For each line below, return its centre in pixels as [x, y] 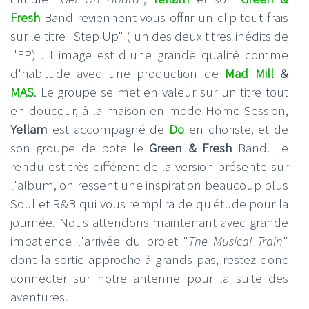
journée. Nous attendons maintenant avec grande [149, 222]
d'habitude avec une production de [118, 73]
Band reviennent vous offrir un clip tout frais [166, 17]
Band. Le [263, 148]
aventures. [39, 297]
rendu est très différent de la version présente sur [149, 166]
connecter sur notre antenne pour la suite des [149, 278]
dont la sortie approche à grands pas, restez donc [149, 259]
